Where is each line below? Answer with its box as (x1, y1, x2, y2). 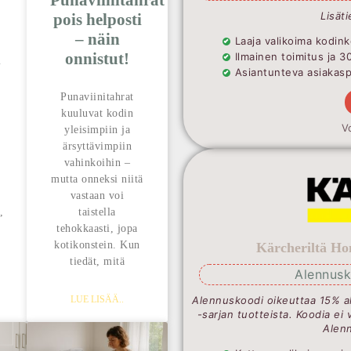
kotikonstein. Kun (54, 239, 140, 251)
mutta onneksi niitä (51, 173, 143, 186)
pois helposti (52, 10, 142, 30)
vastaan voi (70, 190, 125, 202)
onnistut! (65, 49, 129, 69)
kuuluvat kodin (61, 107, 133, 120)
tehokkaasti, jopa (56, 223, 138, 235)
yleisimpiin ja (64, 124, 130, 136)
